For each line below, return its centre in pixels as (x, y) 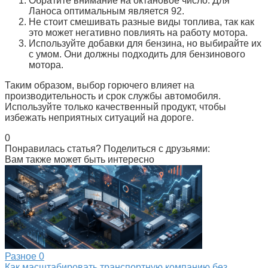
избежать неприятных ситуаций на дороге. (99, 118)
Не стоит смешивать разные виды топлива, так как (141, 22)
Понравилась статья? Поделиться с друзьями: (107, 149)
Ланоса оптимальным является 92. (106, 11)
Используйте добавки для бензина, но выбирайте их (145, 44)
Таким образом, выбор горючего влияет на (100, 86)
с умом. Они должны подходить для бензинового (137, 54)
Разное (21, 257)
